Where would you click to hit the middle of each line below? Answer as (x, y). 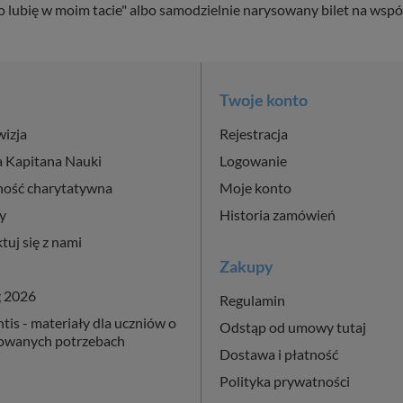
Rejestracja (253, 133)
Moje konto (255, 187)
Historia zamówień (277, 214)
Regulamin (252, 300)
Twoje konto (263, 99)
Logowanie (253, 160)
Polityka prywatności (284, 381)
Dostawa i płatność (278, 354)
